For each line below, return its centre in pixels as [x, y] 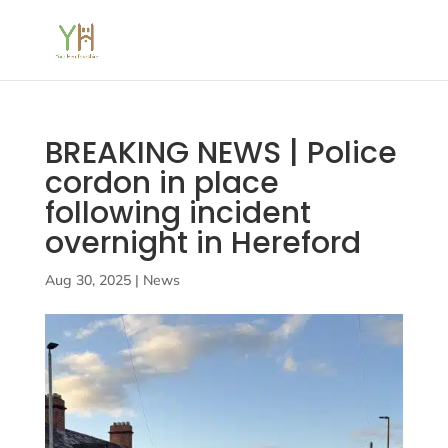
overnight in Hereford [202, 243]
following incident [177, 213]
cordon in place [161, 183]
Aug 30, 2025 [87, 280]
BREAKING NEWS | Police [220, 153]
